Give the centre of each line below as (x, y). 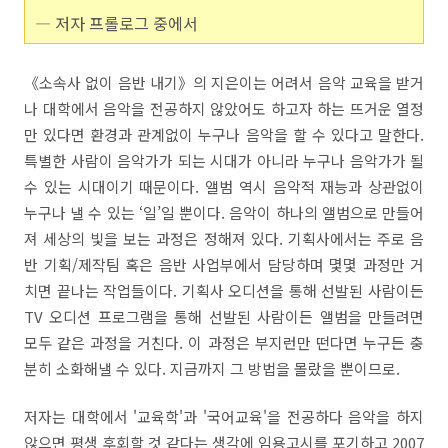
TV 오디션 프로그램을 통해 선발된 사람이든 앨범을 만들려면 (224, 316)
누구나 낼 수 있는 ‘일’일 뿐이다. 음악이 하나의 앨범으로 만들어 (224, 212)
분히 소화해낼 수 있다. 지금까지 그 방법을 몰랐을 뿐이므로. (212, 368)
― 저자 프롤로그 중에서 (116, 23)
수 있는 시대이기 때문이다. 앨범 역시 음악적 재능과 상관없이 (224, 186)
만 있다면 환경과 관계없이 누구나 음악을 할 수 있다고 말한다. (224, 134)
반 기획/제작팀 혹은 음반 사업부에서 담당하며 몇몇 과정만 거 (224, 264)
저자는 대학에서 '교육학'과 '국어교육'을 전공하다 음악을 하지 (224, 416)
